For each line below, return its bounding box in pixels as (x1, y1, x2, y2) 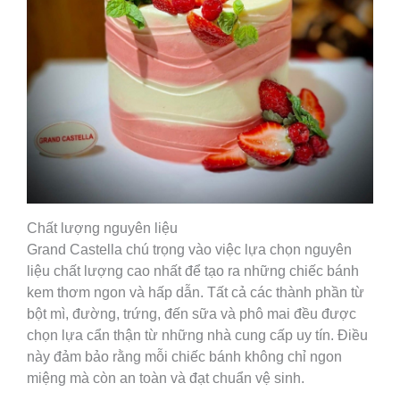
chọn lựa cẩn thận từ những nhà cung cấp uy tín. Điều (27, 328, 368, 344)
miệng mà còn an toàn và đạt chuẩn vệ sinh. (27, 371, 304, 387)
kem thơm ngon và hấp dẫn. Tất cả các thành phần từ (27, 285, 364, 301)
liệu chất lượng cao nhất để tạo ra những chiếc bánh (27, 263, 359, 279)
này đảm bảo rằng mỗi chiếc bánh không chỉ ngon (27, 349, 342, 365)
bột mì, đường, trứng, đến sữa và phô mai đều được (27, 306, 356, 322)
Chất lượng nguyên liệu (27, 221, 178, 237)
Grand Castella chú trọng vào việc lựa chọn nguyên (27, 242, 352, 258)
